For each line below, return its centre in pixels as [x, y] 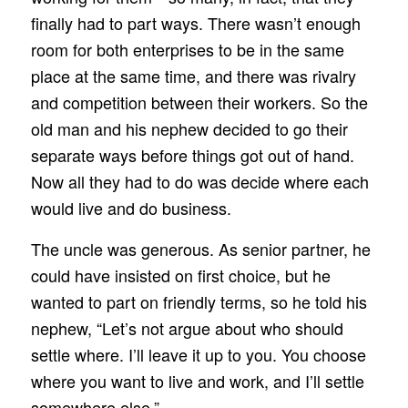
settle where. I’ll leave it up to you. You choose [198, 354]
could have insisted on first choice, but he [180, 275]
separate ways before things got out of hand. [192, 155]
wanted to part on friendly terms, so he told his [199, 301]
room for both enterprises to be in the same [187, 50]
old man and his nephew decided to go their [189, 129]
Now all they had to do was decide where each [199, 182]
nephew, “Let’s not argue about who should [187, 327]
